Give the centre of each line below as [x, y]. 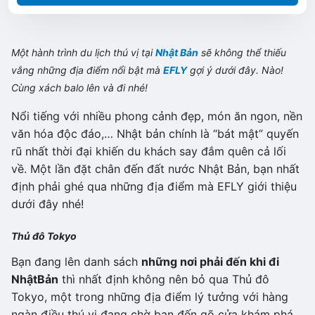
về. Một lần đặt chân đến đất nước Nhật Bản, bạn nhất [155, 169]
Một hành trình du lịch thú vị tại [83, 52]
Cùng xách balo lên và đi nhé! [79, 88]
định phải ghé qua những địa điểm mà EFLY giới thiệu [154, 186]
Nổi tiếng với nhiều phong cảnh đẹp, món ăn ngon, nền [157, 116]
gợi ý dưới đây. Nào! [235, 70]
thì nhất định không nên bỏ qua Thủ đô [164, 279]
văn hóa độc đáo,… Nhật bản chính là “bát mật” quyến [155, 134]
